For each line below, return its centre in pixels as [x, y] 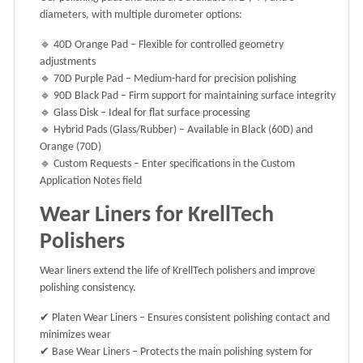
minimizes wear [75, 335]
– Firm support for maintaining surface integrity [227, 96]
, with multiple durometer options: [164, 15]
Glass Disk [76, 113]
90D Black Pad [86, 96]
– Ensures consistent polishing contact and [233, 318]
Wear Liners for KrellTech [157, 216]
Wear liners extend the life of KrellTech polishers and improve [177, 271]
